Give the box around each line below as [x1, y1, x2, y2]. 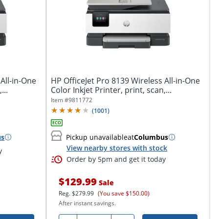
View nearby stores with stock [66, 143, 167, 153]
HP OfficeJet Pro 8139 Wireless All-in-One [50, 75, 200, 86]
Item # [50, 95, 68, 104]
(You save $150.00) [97, 189, 150, 198]
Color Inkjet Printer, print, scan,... [50, 84, 172, 95]
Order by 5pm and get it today [66, 154, 166, 164]
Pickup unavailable [66, 132, 128, 142]
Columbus [133, 132, 168, 142]
